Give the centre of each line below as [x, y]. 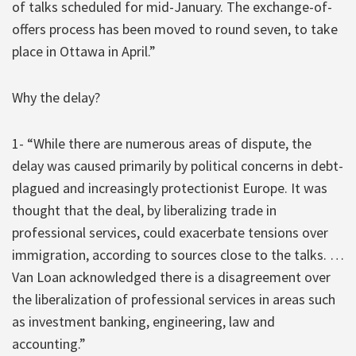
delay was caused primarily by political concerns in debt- [178, 165]
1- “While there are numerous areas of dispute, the [162, 143]
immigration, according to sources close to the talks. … [178, 254]
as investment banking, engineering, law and [143, 321]
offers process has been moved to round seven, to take [175, 29]
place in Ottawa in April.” [84, 51]
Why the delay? [56, 97]
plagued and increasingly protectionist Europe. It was [170, 188]
